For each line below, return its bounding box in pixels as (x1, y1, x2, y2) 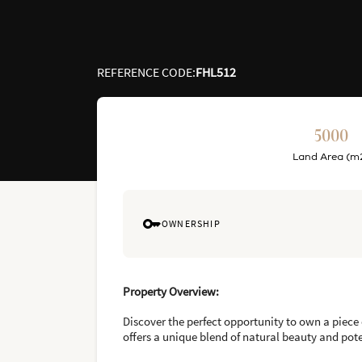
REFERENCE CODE (97, 64, 192, 80)
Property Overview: (123, 284, 219, 299)
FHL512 (196, 64, 236, 80)
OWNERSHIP (162, 217, 221, 229)
